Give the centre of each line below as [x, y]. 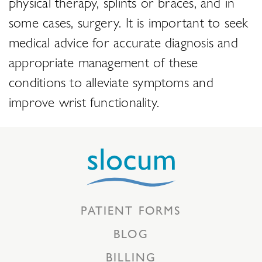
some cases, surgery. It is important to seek [129, 22]
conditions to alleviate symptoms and [111, 82]
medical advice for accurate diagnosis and [123, 42]
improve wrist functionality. [84, 101]
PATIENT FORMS [131, 210]
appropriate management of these [104, 62]
